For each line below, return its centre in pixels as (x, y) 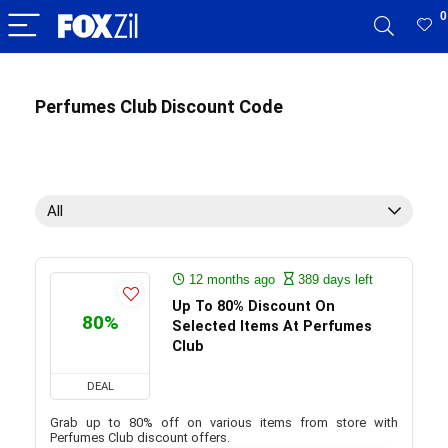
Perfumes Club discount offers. (140, 437)
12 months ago (232, 279)
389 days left (333, 279)
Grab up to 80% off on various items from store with (224, 422)
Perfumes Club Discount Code (159, 106)
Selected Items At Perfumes (272, 326)
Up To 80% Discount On (253, 306)
